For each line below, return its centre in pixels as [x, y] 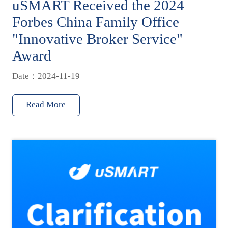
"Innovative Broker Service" [97, 39]
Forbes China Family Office [95, 22]
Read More [46, 104]
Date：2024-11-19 [46, 76]
